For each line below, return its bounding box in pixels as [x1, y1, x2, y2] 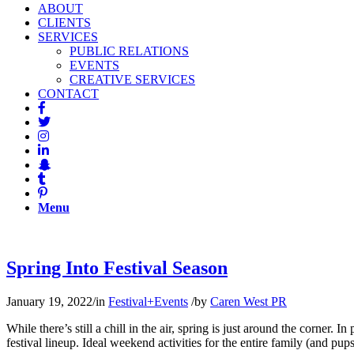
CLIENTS [38, 16, 91, 29]
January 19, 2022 [6, 294, 92, 308]
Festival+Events [108, 294, 188, 308]
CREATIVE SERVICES [70, 73, 195, 86]
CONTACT [38, 87, 99, 100]
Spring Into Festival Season [6, 257, 228, 278]
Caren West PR [210, 294, 287, 308]
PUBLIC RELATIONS [70, 44, 189, 58]
